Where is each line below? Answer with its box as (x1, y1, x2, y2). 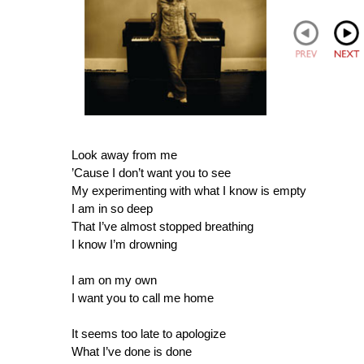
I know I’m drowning (71, 236, 177, 251)
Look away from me (71, 147, 177, 162)
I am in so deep (71, 201, 153, 215)
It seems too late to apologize (71, 326, 226, 340)
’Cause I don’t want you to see (71, 165, 231, 180)
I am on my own (71, 272, 157, 287)
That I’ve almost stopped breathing (71, 219, 253, 233)
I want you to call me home (71, 290, 214, 305)
